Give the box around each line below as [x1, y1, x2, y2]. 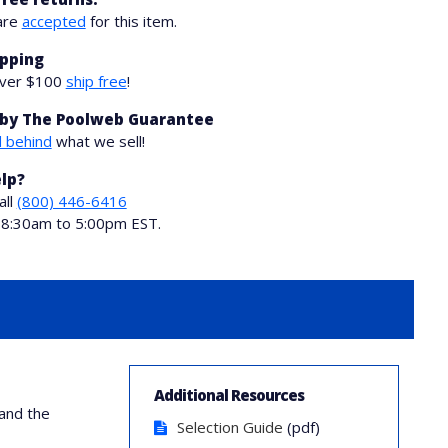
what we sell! [51, 131, 145, 151]
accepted [21, 11, 86, 31]
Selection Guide [177, 417, 284, 437]
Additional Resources [154, 385, 305, 405]
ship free [65, 71, 127, 91]
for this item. [85, 11, 177, 31]
